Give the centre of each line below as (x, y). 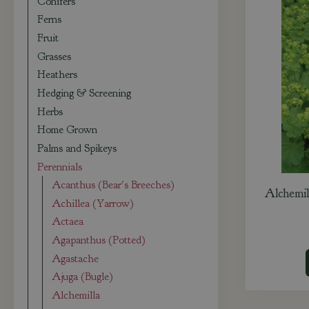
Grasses (54, 56)
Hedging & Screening (84, 93)
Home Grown (68, 130)
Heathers (58, 75)
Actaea (68, 222)
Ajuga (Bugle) (83, 277)
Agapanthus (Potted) (99, 240)
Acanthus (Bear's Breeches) (113, 185)
